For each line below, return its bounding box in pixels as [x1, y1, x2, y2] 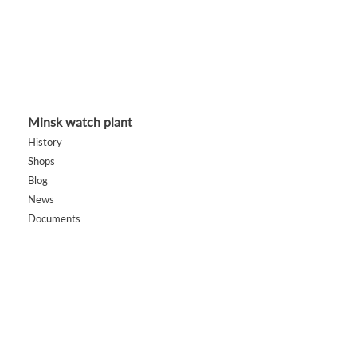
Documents [27, 212, 80, 225]
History [27, 135, 62, 148]
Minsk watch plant [27, 114, 132, 129]
